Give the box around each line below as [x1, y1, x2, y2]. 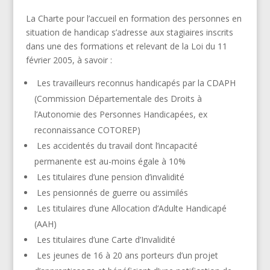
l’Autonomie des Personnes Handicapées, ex [34, 108, 207, 120]
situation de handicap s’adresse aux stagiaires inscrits [25, 26, 233, 38]
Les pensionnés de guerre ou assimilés [34, 186, 188, 198]
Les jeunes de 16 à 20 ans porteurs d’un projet [34, 249, 218, 261]
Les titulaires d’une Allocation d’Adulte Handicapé [34, 202, 227, 214]
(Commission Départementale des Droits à [34, 92, 202, 104]
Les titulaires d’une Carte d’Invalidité [34, 233, 175, 245]
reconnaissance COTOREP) [34, 124, 140, 136]
